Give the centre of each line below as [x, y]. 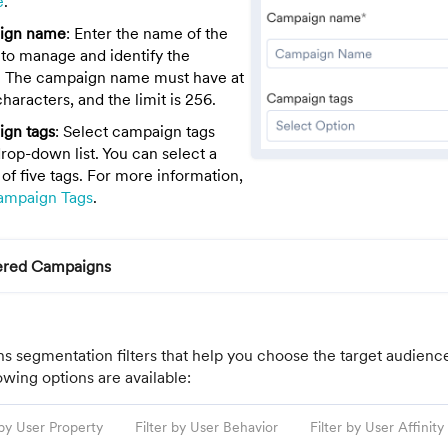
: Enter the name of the [147, 32]
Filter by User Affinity [377, 426]
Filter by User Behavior [206, 426]
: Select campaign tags [135, 130]
